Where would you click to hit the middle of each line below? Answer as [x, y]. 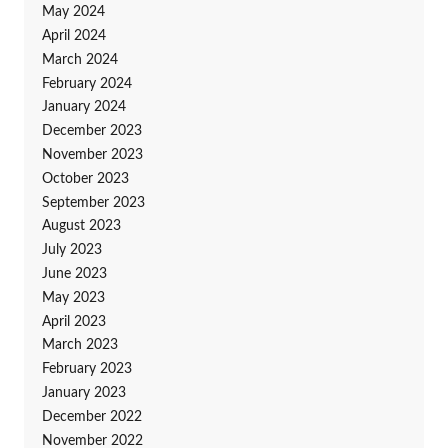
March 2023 [79, 345]
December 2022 [91, 416]
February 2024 [86, 83]
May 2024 [73, 12]
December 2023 [91, 131]
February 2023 [86, 369]
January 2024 [83, 107]
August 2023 [81, 226]
